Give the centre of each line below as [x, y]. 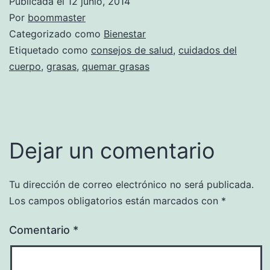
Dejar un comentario [112, 150]
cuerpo [25, 66]
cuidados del [208, 50]
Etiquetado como [50, 50]
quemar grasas [116, 66]
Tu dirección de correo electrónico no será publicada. [131, 184]
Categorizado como [56, 33]
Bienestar [125, 33]
